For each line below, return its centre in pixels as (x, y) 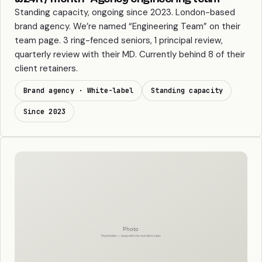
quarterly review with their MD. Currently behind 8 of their (130, 55)
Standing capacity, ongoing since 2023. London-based (125, 13)
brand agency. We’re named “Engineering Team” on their (127, 27)
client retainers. (46, 69)
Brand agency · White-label (79, 91)
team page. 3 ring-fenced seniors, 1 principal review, (119, 41)
